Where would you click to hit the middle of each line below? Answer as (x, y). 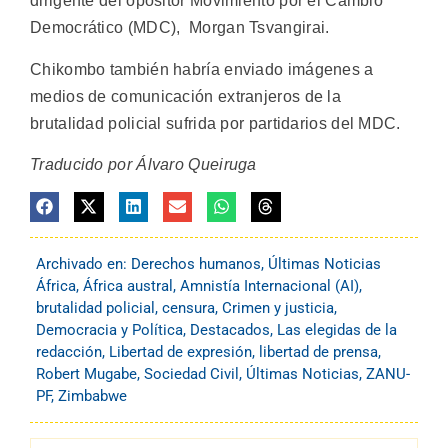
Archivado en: (83, 263)
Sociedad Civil (191, 373)
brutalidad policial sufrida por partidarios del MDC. (215, 123)
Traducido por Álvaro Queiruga (143, 164)
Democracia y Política (109, 329)
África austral (128, 285)
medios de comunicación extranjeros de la (185, 96)
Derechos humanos (196, 263)
